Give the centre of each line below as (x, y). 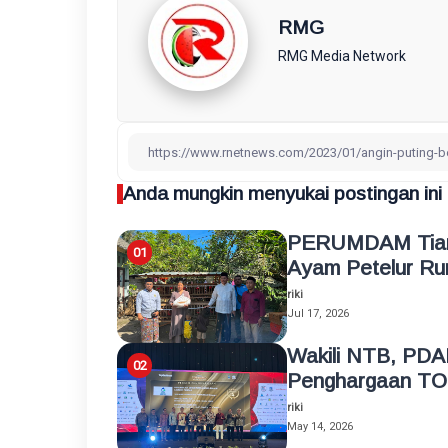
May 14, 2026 (320, 427)
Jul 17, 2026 (318, 313)
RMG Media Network (342, 56)
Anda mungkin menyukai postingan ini (282, 193)
